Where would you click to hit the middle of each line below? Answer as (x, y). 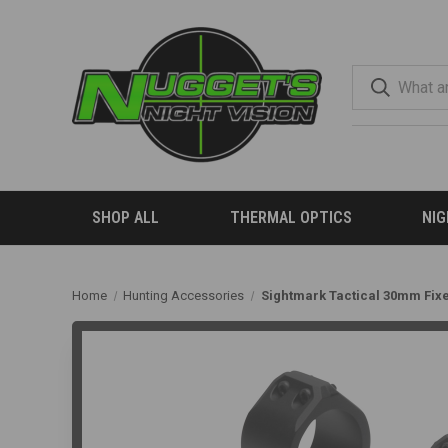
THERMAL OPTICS (290, 217)
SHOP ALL (126, 217)
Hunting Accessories (184, 295)
